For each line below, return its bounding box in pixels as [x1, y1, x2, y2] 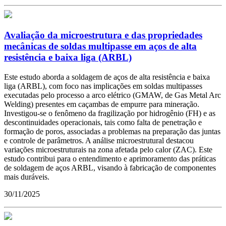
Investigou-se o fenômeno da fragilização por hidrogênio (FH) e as [4, 108, 215, 118]
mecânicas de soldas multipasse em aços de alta [4, 40, 197, 51]
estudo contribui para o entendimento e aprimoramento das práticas [4, 154, 216, 163]
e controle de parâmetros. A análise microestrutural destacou [4, 136, 194, 145]
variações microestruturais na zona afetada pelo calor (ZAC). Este [4, 145, 212, 154]
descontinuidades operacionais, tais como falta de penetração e [4, 118, 202, 127]
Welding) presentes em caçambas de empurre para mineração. [4, 99, 199, 108]
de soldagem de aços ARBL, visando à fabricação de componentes [4, 163, 216, 172]
